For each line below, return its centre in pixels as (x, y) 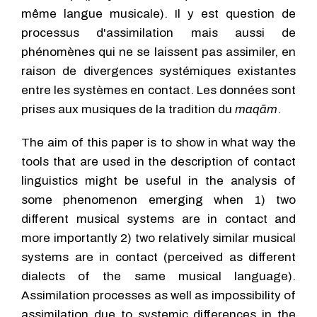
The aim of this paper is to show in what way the (158, 143)
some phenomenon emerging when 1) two (158, 200)
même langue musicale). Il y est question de (158, 14)
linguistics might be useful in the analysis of (158, 181)
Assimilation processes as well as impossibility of (158, 295)
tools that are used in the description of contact (158, 162)
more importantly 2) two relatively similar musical (158, 238)
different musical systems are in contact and (158, 219)
